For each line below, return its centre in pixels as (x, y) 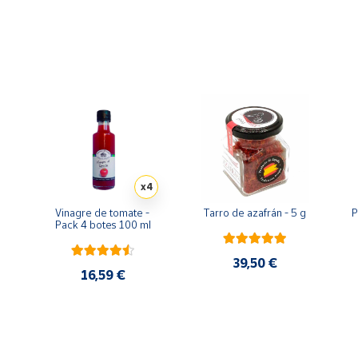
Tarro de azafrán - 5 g (255, 213)
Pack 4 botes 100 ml (103, 225)
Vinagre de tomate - (102, 213)
